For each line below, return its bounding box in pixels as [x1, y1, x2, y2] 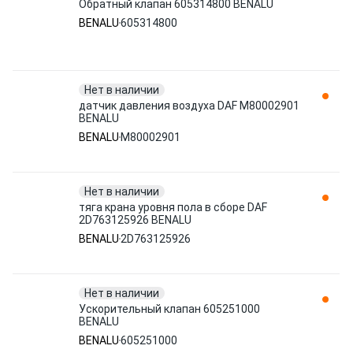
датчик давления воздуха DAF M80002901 [79, 99, 299, 112]
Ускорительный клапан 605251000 [79, 303, 260, 315]
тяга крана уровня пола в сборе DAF [79, 201, 267, 214]
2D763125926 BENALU [79, 214, 191, 226]
